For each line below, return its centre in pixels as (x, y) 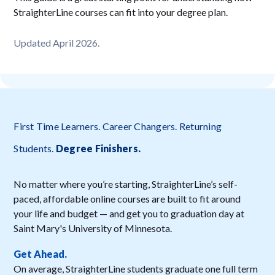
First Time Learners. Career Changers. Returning (118, 126)
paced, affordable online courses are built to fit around (127, 199)
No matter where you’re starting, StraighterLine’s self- (126, 184)
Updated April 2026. (57, 43)
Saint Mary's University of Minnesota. (93, 228)
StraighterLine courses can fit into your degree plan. (121, 12)
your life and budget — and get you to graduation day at (129, 214)
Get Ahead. (41, 254)
